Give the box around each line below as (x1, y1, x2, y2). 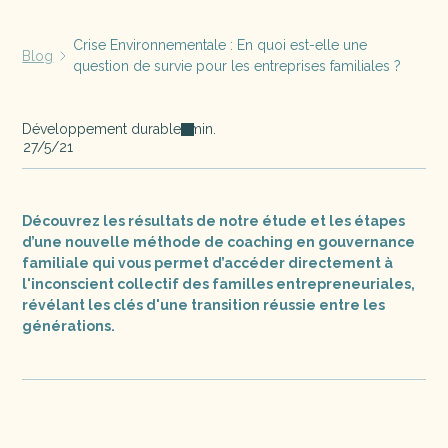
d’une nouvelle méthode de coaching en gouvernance (22, 234, 416, 250)
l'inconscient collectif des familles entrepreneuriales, (22, 276, 416, 292)
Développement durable (22, 121, 182, 137)
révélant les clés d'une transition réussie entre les (22, 297, 386, 313)
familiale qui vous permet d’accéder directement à (22, 255, 394, 271)
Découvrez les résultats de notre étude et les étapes (22, 213, 406, 229)
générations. (22, 318, 116, 334)
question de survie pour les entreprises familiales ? (73, 58, 402, 74)
